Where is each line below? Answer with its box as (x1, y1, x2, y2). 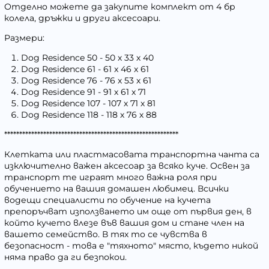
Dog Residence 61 (21, 63, 95, 74)
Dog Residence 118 (21, 109, 98, 120)
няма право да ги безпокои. (4, 251, 127, 262)
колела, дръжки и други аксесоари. (4, 12, 160, 23)
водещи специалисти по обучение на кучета (4, 194, 211, 205)
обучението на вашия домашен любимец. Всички (4, 183, 229, 194)
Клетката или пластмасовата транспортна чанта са (4, 148, 259, 160)
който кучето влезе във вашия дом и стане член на (4, 217, 244, 228)
